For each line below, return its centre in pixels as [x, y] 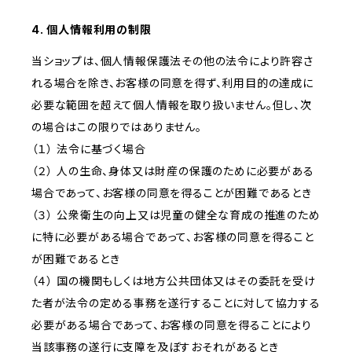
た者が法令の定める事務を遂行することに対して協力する [176, 303]
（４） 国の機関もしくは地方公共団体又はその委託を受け [174, 281]
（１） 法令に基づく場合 [89, 149]
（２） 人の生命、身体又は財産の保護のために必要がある [173, 171]
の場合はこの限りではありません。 [117, 127]
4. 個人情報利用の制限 [92, 30]
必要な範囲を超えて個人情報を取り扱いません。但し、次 [172, 105]
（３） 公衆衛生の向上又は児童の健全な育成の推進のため [176, 215]
